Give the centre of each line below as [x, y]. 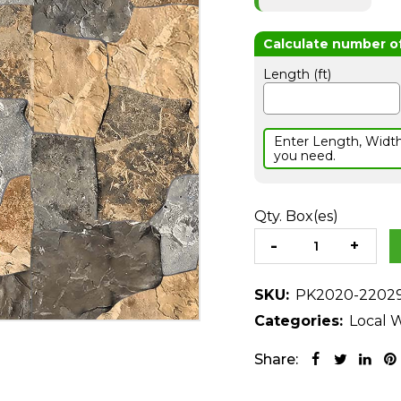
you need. [305, 156]
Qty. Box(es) [296, 216]
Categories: [299, 321]
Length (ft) [297, 74]
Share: [276, 359]
